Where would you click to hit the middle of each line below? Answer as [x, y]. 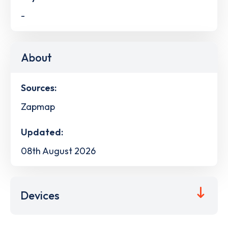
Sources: [39, 88]
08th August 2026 [58, 151]
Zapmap [38, 106]
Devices [40, 196]
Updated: [42, 132]
